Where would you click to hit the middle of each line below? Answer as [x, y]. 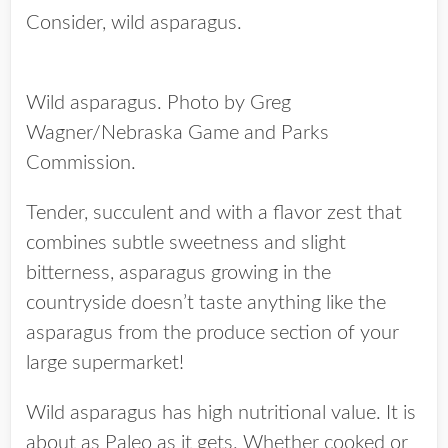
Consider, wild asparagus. [134, 23]
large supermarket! [105, 363]
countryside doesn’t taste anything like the [206, 303]
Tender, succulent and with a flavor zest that [214, 213]
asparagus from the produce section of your [212, 333]
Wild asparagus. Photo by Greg [158, 103]
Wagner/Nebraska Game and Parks [177, 133]
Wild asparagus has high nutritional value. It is [221, 413]
